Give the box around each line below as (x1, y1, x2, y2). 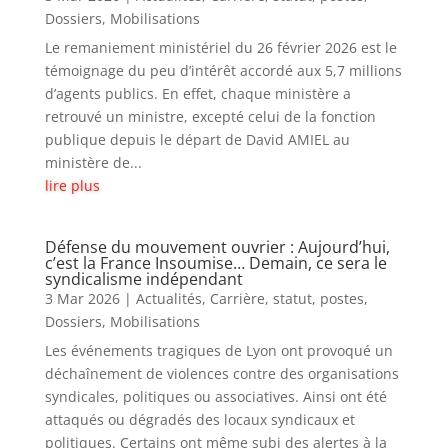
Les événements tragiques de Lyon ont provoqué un (44, 341, 393, 361)
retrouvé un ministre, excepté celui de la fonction (44, 107, 376, 127)
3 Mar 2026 (44, 289, 120, 309)
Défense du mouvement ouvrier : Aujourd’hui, (44, 236, 390, 259)
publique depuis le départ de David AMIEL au (44, 130, 350, 150)
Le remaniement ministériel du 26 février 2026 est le (44, 38, 397, 58)
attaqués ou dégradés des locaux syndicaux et (44, 410, 355, 430)
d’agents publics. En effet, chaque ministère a (44, 84, 351, 104)
